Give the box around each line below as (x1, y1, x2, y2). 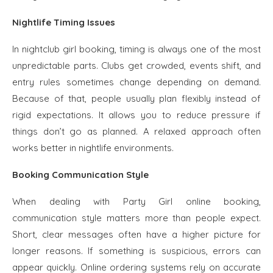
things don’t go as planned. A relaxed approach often (12, 126, 261, 137)
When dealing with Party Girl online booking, (12, 196, 261, 207)
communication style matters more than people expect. (12, 212, 261, 224)
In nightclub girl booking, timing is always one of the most (12, 43, 261, 55)
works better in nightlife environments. (12, 142, 174, 154)
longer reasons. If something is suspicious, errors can (12, 245, 261, 257)
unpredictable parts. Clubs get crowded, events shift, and (12, 60, 261, 71)
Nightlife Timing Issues (12, 16, 115, 28)
